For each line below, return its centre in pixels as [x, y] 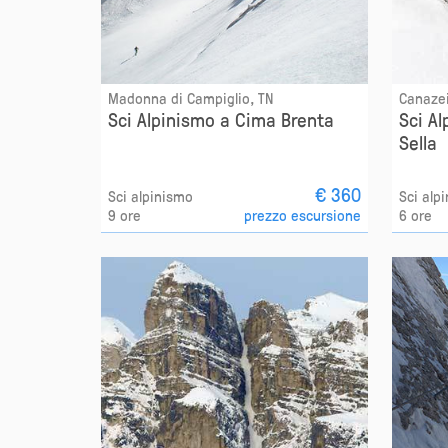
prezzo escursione [303, 215]
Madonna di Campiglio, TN [190, 98]
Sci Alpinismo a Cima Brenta [220, 119]
